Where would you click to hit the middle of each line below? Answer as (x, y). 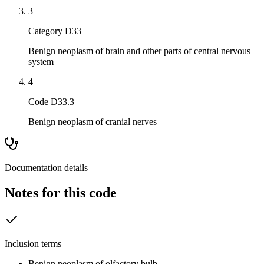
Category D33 (55, 31)
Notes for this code (61, 193)
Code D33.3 (51, 102)
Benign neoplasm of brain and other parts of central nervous (139, 51)
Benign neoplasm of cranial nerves (93, 122)
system (41, 62)
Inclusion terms (33, 243)
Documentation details (46, 168)
